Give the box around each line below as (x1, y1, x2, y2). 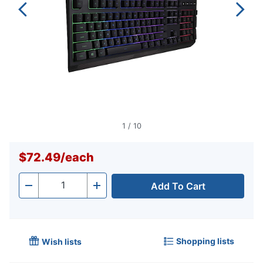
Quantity (38, 183, 76, 195)
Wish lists (42, 237, 82, 247)
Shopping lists (176, 235, 234, 246)
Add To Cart (150, 180, 205, 193)
